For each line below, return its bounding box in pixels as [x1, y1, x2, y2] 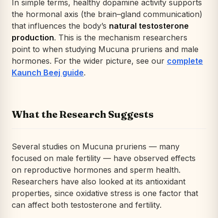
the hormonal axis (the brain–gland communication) [12, 9, 202, 19]
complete [167, 55, 203, 66]
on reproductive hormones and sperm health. [12, 164, 181, 175]
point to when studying [12, 44, 98, 54]
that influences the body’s [12, 20, 109, 31]
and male [163, 44, 199, 54]
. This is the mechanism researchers [54, 32, 187, 42]
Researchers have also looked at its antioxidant [12, 176, 185, 186]
